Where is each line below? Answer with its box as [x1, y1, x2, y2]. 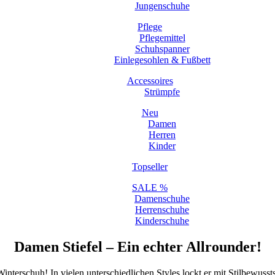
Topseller [132, 161, 168, 172]
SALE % [132, 182, 168, 193]
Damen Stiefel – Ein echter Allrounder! [14, 238, 261, 255]
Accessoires [126, 76, 173, 86]
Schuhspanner [134, 44, 190, 54]
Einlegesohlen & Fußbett [114, 55, 211, 65]
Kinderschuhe [135, 215, 189, 226]
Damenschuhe [134, 193, 190, 204]
